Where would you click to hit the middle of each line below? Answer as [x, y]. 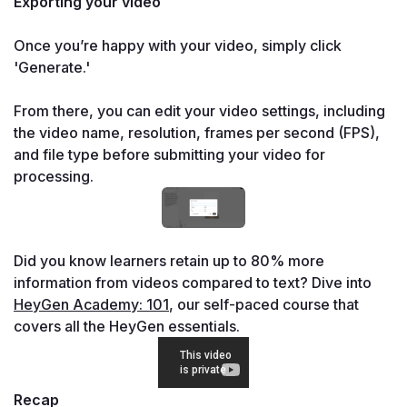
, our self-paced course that [264, 305]
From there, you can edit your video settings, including [199, 111]
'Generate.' [52, 68]
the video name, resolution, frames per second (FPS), [197, 133]
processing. [54, 177]
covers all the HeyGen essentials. [127, 327]
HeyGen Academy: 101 [91, 305]
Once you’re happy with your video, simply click [178, 46]
